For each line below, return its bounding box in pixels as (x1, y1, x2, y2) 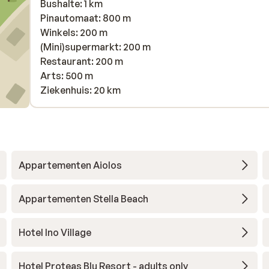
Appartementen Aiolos (18, 159, 122, 171)
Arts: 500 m (40, 70, 93, 82)
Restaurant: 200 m (40, 55, 123, 67)
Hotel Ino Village (18, 226, 91, 238)
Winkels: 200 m (40, 26, 107, 38)
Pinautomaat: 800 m (40, 12, 131, 24)
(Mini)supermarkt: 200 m (40, 41, 151, 53)
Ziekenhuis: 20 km (40, 84, 121, 96)
